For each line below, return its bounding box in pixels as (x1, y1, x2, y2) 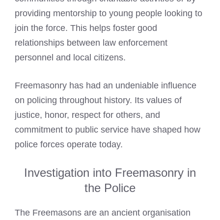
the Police (84, 181, 136, 194)
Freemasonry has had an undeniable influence (15, 81, 196, 90)
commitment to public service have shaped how (15, 125, 200, 135)
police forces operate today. (15, 139, 123, 149)
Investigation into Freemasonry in (24, 166, 196, 179)
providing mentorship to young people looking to (15, 8, 202, 18)
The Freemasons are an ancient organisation (15, 208, 191, 218)
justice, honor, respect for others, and (15, 110, 160, 120)
